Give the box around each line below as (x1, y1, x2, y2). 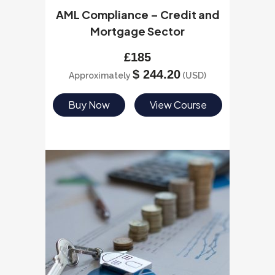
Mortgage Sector (90, 24, 185, 38)
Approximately (69, 71, 133, 80)
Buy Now (68, 98, 110, 111)
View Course (150, 98, 207, 111)
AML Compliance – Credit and (55, 7, 220, 21)
